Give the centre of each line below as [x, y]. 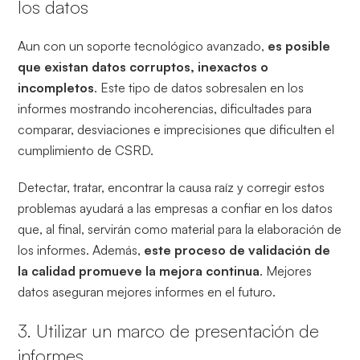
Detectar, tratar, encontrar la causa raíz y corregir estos [172, 187]
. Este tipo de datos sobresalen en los [199, 87]
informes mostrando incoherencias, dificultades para [165, 108]
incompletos [56, 87]
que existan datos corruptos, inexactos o [143, 66]
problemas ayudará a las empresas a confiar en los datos [176, 208]
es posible [299, 45]
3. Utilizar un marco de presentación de [169, 330]
